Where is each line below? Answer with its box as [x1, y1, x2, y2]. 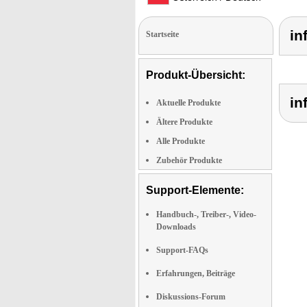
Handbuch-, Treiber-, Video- [156, 210, 256, 219]
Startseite [146, 29, 179, 39]
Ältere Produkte [156, 117, 212, 127]
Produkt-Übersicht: [146, 69, 245, 81]
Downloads [156, 222, 196, 232]
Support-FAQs [156, 245, 208, 255]
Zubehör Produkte [156, 156, 222, 165]
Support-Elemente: [146, 184, 244, 196]
